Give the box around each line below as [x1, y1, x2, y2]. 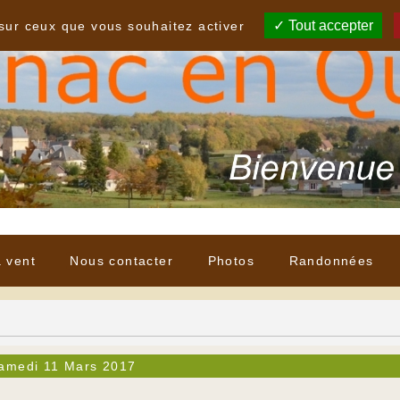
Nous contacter [70, 254, 174, 269]
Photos [207, 254, 255, 269]
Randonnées [288, 254, 374, 269]
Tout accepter [285, 18, 374, 33]
